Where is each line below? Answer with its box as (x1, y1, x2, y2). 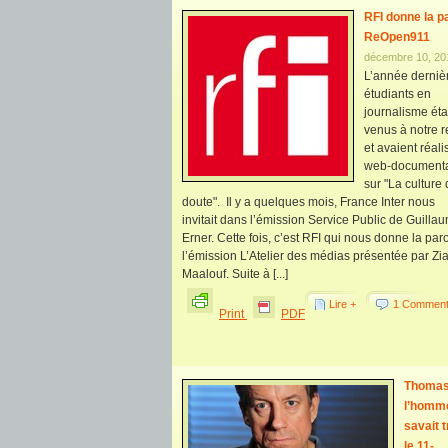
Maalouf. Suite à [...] (182, 267, 288, 281)
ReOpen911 (364, 30, 430, 44)
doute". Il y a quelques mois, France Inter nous (182, 195, 435, 209)
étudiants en (364, 87, 431, 101)
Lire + (329, 298, 356, 310)
